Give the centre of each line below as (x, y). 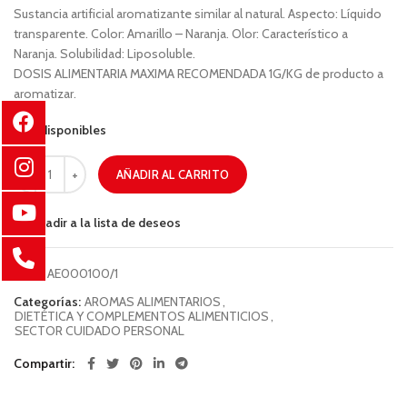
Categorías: (49, 302)
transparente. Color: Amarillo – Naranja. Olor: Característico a (181, 34)
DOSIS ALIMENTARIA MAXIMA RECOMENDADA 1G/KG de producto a (199, 74)
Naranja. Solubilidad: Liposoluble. (104, 54)
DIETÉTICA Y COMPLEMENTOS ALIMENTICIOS (142, 317)
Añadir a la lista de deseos (106, 223)
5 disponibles (69, 130)
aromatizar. (45, 94)
